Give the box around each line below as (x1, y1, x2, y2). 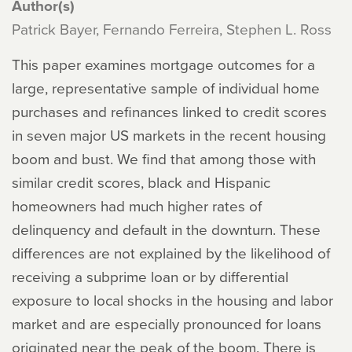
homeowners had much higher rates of (12, 195, 262, 216)
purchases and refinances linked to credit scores (12, 101, 327, 122)
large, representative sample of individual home (12, 77, 320, 98)
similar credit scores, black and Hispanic (12, 171, 270, 192)
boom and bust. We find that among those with (12, 148, 316, 169)
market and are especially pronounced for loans (12, 313, 321, 334)
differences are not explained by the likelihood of (12, 242, 330, 263)
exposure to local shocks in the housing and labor (12, 289, 333, 310)
